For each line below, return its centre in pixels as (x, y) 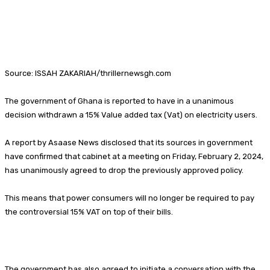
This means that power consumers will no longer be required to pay (130, 198)
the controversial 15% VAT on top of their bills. (89, 212)
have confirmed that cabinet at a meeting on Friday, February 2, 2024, (134, 156)
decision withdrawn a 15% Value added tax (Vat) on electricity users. (131, 115)
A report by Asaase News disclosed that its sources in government (129, 142)
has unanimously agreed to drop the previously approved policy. (124, 170)
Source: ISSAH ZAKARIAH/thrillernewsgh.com (88, 73)
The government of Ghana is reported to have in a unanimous (119, 101)
